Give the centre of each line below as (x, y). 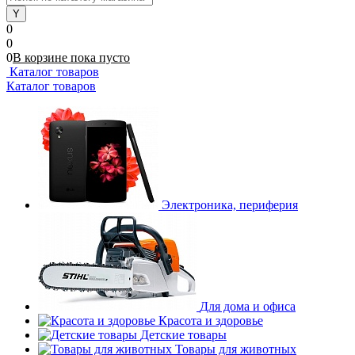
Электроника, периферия (230, 205)
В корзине (42, 57)
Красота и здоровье (211, 321)
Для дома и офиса (248, 306)
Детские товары (183, 335)
